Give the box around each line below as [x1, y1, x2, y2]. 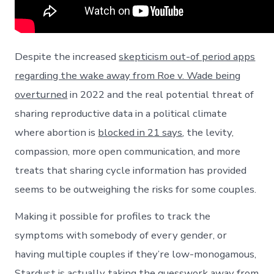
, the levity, [182, 125, 234, 139]
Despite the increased [15, 49, 119, 64]
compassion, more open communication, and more [15, 144, 241, 158]
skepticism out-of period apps [119, 49, 256, 64]
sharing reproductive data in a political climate [15, 106, 228, 120]
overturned [15, 87, 68, 102]
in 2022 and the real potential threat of [67, 87, 254, 102]
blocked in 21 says [98, 125, 183, 139]
